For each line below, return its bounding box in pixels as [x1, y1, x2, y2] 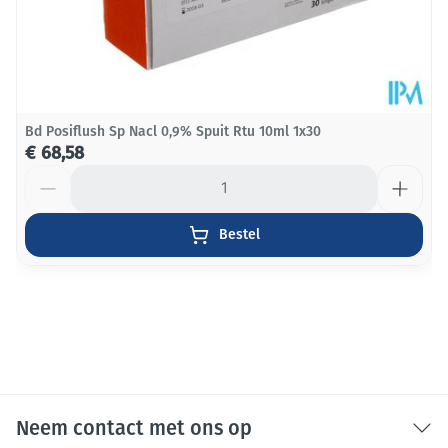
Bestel [218, 226, 260, 243]
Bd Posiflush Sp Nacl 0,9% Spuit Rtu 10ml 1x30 [25, 123, 321, 140]
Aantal [24, 164, 71, 183]
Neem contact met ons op [16, 416, 252, 440]
